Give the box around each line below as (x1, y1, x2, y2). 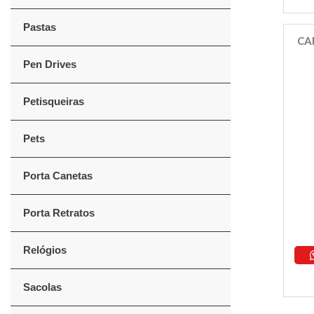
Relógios (23, 244, 67, 256)
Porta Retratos (23, 207, 95, 219)
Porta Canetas (23, 170, 93, 182)
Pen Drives (23, 58, 76, 70)
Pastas (23, 21, 56, 33)
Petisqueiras (23, 95, 84, 107)
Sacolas (23, 281, 62, 293)
